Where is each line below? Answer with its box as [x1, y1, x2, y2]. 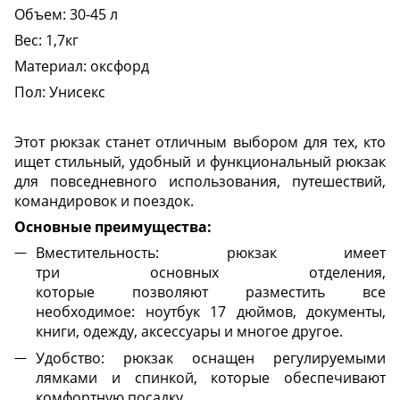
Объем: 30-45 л [14, 4, 118, 24]
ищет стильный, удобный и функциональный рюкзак [14, 151, 386, 171]
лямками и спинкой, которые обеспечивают [36, 367, 386, 387]
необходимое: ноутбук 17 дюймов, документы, [36, 301, 386, 321]
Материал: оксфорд [14, 55, 149, 76]
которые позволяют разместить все [36, 281, 386, 302]
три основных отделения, [36, 262, 386, 282]
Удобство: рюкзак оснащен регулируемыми [36, 347, 386, 368]
